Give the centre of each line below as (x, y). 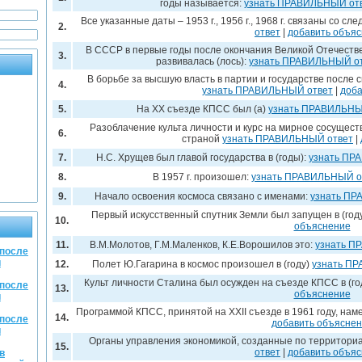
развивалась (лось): (202, 61)
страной (202, 139)
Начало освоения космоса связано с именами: (202, 196)
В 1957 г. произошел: (202, 177)
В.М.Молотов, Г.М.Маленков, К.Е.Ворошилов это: (202, 245)
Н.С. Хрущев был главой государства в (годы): (202, 158)
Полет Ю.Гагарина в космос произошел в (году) (202, 264)
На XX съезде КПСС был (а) (202, 109)
